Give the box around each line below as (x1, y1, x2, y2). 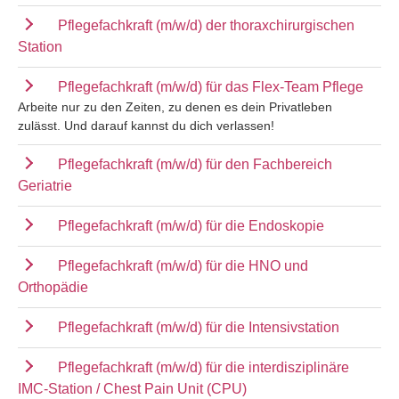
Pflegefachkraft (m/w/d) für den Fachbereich (58, 156, 332, 172)
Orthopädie (18, 279, 88, 295)
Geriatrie (18, 177, 72, 193)
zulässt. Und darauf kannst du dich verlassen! (18, 118, 274, 133)
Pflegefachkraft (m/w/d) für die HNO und (58, 257, 308, 273)
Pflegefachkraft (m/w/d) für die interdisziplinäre (58, 359, 349, 375)
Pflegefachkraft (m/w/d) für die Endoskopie (58, 217, 324, 233)
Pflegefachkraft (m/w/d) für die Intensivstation (58, 319, 339, 335)
